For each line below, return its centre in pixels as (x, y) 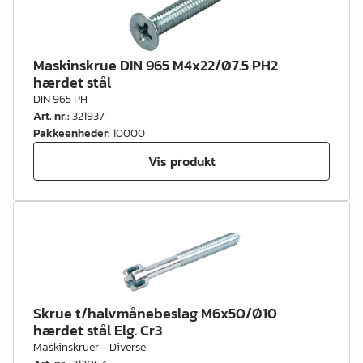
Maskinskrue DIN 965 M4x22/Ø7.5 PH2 (156, 65)
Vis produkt (181, 161)
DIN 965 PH (60, 99)
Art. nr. (50, 116)
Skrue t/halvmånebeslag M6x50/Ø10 (155, 313)
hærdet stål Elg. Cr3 (98, 330)
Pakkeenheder (70, 133)
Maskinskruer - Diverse (90, 347)
